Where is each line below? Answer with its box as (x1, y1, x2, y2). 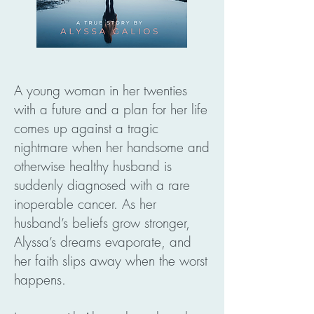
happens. (14, 271, 66, 289)
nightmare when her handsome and (14, 138, 210, 156)
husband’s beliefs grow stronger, (14, 214, 190, 232)
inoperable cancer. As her (14, 195, 156, 213)
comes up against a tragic (14, 119, 158, 137)
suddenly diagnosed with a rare (14, 176, 190, 194)
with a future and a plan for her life (14, 100, 207, 118)
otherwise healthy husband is (14, 157, 172, 175)
